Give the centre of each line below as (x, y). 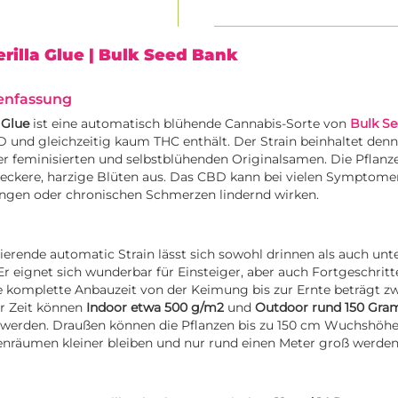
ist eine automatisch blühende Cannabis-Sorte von (190, 123)
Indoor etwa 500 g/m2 (155, 307)
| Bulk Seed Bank (163, 54)
